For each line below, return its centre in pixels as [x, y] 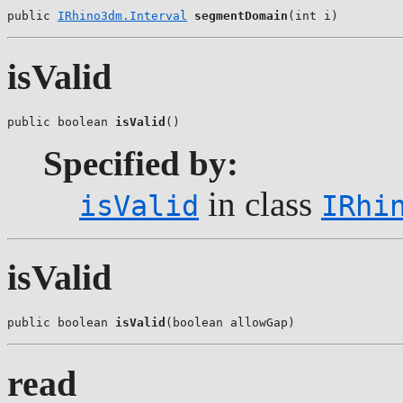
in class [260, 203]
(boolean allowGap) [230, 323]
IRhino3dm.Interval [122, 16]
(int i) [313, 16]
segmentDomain [241, 16]
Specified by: [141, 163]
